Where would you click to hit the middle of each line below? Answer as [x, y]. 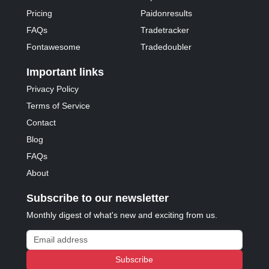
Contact [41, 122]
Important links [65, 72]
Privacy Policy [53, 89]
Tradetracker [165, 30]
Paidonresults [167, 13]
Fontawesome [54, 47]
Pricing [40, 13]
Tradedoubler [166, 47]
